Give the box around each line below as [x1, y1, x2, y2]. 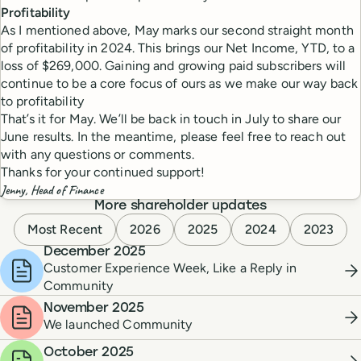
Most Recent [27, 222, 103, 237]
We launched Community [44, 316, 193, 332]
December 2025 [44, 246, 146, 259]
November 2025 [44, 301, 144, 315]
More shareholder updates [94, 200, 267, 213]
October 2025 [44, 346, 135, 359]
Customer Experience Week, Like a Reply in [44, 260, 297, 276]
